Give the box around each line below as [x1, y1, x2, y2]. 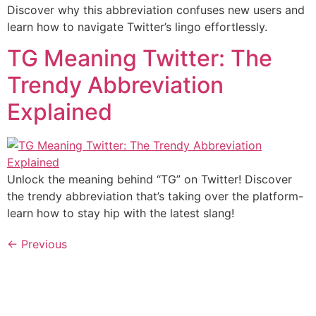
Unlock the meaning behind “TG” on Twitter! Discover [7, 172, 292, 187]
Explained [7, 98, 112, 126]
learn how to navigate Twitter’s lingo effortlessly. [7, 20, 267, 34]
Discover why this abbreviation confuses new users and [7, 3, 305, 17]
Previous [18, 237, 67, 252]
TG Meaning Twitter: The [7, 44, 272, 73]
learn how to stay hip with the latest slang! [7, 206, 234, 221]
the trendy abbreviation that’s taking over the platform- [7, 189, 303, 204]
